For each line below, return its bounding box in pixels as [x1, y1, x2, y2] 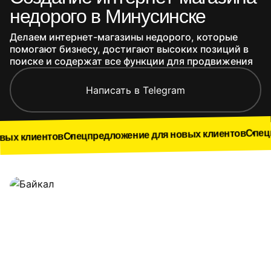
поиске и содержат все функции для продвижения [10, 55, 253, 67]
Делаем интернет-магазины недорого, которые [10, 31, 238, 43]
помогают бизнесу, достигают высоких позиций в [10, 43, 249, 55]
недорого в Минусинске [10, 5, 206, 27]
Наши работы [10, 175, 109, 192]
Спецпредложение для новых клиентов [6, 129, 189, 143]
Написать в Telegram [86, 83, 185, 96]
